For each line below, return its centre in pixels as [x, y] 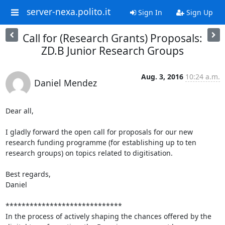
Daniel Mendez [65, 83]
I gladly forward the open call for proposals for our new [99, 132]
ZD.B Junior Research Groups [113, 51]
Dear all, [19, 111]
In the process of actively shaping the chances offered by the [108, 216]
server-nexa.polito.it [68, 12]
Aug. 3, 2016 [162, 77]
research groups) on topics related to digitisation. [89, 153]
